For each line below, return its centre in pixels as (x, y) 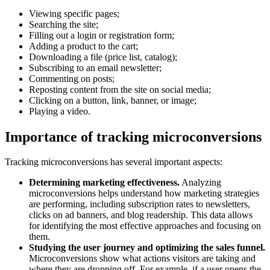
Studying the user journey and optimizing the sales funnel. (147, 248)
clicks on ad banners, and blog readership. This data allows (141, 215)
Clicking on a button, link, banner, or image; (113, 100)
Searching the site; (64, 24)
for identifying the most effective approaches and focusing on (145, 226)
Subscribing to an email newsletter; (95, 67)
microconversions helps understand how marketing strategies (144, 193)
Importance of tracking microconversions (133, 137)
